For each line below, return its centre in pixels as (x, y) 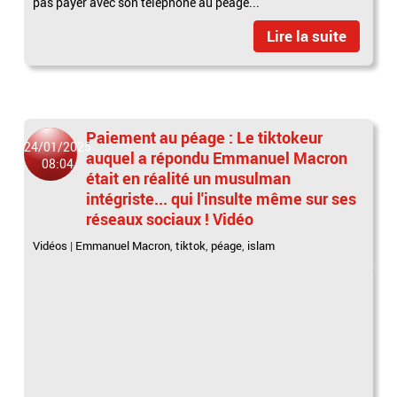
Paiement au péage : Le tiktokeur (205, 137)
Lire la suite (306, 35)
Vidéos (51, 245)
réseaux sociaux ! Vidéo (170, 218)
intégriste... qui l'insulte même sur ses (222, 198)
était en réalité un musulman (189, 178)
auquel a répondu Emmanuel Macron (217, 157)
